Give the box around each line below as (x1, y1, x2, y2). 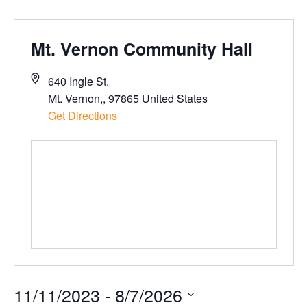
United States (141, 90, 208, 106)
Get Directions (47, 107, 117, 123)
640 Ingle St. (47, 73, 109, 89)
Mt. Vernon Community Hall (30, 36, 253, 61)
